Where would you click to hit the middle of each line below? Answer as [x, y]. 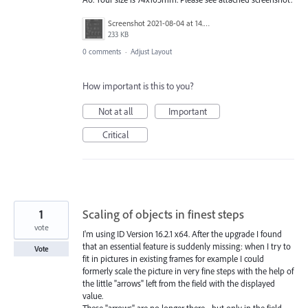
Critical [115, 135]
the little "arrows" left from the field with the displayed [179, 284]
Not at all [115, 112]
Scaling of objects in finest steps [163, 214]
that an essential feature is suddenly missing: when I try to [187, 246]
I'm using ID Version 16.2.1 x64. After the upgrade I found [182, 234]
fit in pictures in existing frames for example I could [173, 259]
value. [93, 296]
